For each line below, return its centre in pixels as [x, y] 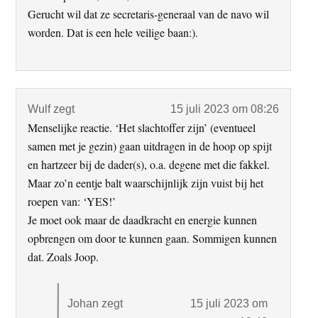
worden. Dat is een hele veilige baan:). [113, 32]
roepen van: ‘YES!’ [72, 201]
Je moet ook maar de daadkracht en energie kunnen [143, 219]
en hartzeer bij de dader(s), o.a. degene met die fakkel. [149, 164]
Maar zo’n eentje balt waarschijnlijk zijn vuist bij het [146, 182]
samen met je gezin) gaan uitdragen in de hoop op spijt [150, 146]
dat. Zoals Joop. [64, 256]
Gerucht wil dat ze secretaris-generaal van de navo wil [149, 13]
